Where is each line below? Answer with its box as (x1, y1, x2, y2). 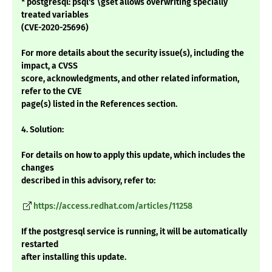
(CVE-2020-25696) (21, 22, 89, 33)
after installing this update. (21, 252, 126, 263)
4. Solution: (21, 124, 64, 135)
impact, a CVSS (21, 61, 78, 72)
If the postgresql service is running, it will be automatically (21, 226, 247, 237)
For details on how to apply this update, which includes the (21, 150, 245, 161)
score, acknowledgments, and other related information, (21, 73, 239, 84)
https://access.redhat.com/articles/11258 (33, 201, 192, 212)
